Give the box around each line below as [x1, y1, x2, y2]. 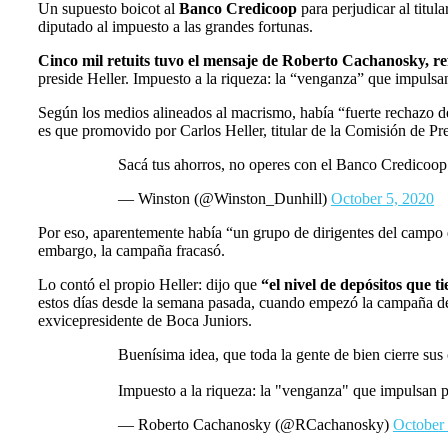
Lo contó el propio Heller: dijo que [38, 276, 261, 294]
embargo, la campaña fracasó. [38, 242, 229, 260]
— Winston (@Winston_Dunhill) [118, 190, 331, 208]
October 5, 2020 [331, 190, 434, 208]
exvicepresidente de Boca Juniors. [38, 312, 252, 330]
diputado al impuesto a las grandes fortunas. [38, 18, 317, 36]
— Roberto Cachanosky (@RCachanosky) [118, 416, 393, 434]
